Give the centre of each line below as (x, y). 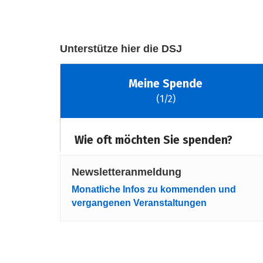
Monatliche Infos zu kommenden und (154, 190)
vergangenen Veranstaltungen (139, 203)
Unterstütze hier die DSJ (121, 48)
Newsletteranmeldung (127, 172)
